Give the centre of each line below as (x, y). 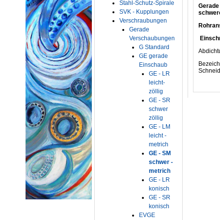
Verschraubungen (143, 21)
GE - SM (160, 153)
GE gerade (153, 56)
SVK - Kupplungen (144, 12)
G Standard (154, 47)
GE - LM (160, 127)
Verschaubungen (152, 38)
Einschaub (153, 65)
